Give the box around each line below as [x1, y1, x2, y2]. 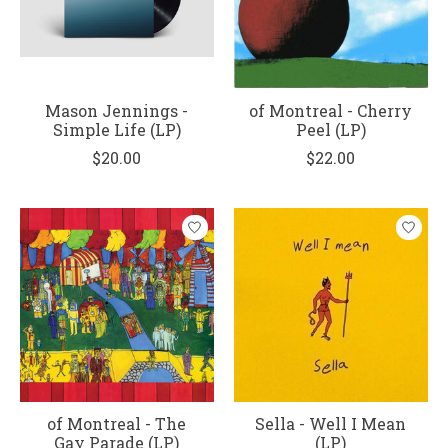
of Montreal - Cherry [249, 100, 413, 122]
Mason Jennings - [45, 100, 189, 122]
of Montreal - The [47, 413, 187, 435]
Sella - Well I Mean [255, 413, 407, 435]
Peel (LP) [295, 119, 366, 141]
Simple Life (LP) [52, 119, 181, 141]
